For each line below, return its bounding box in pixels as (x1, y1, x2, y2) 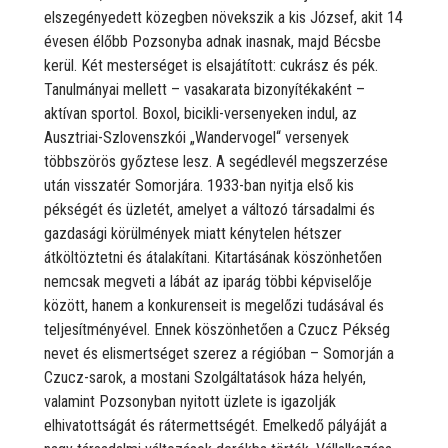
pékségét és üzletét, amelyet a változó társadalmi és (44, 199, 375, 219)
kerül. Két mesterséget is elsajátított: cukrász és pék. (44, 55, 378, 75)
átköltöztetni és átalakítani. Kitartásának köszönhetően (44, 247, 382, 267)
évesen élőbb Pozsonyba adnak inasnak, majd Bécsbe (44, 31, 381, 51)
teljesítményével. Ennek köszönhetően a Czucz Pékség (44, 319, 390, 339)
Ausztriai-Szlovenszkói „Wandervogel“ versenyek (44, 127, 349, 147)
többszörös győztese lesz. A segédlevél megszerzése (44, 151, 388, 171)
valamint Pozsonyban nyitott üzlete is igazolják (44, 391, 336, 411)
